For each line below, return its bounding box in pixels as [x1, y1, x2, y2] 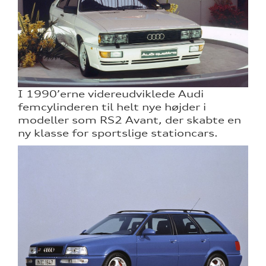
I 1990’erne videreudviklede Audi [18, 87, 204, 100]
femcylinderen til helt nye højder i [18, 100, 206, 113]
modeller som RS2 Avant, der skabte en [18, 113, 241, 126]
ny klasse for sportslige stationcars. [18, 126, 218, 139]
